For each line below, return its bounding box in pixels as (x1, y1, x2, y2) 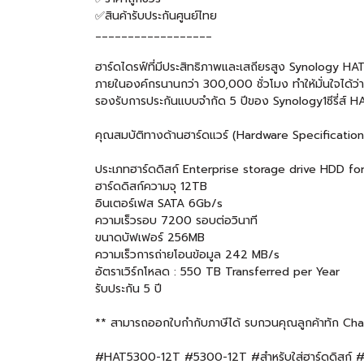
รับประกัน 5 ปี (95, 279, 162, 297)
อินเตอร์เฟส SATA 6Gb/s (95, 194, 223, 212)
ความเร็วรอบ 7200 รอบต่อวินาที (95, 211, 258, 229)
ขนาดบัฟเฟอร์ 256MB (95, 228, 205, 246)
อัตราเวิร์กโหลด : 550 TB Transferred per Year (95, 262, 340, 280)
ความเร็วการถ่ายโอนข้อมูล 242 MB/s (95, 245, 279, 263)
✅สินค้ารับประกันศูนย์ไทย (95, 6, 217, 24)
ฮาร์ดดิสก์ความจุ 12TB (95, 177, 207, 195)
